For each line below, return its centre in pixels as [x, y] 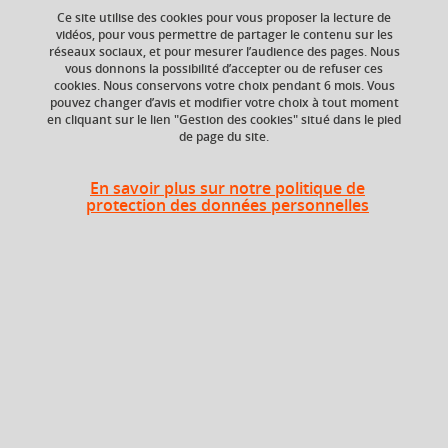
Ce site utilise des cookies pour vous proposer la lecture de [224, 17]
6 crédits [98, 84]
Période [50, 367]
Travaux [303, 279]
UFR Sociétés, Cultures [361, 84]
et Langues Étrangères [360, 102]
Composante [332, 61]
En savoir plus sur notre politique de [227, 187]
